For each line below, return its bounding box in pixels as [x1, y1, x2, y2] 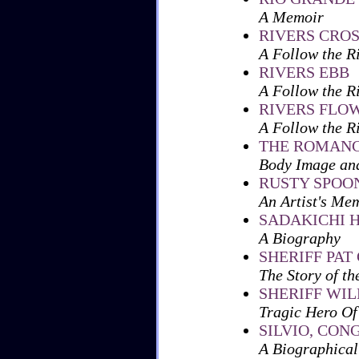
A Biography [259, 229, 341, 247]
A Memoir [259, 8, 324, 26]
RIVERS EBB [259, 63, 349, 81]
